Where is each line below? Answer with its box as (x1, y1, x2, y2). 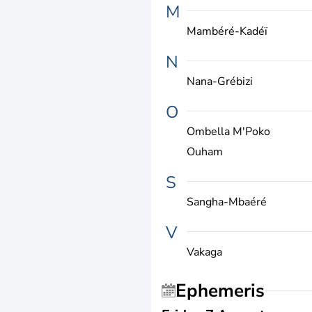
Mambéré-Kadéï (187, 23, 267, 39)
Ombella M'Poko (187, 123, 270, 139)
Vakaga (187, 244, 222, 260)
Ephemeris (187, 278, 265, 303)
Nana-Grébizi (187, 73, 253, 89)
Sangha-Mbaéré (187, 194, 267, 210)
